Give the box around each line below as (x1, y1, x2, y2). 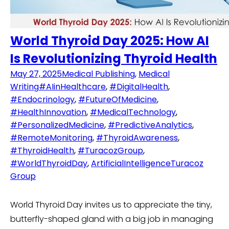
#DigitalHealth (109, 81, 168, 93)
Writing (10, 81, 39, 93)
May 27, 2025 (10, 68, 62, 80)
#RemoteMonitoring (10, 132, 93, 144)
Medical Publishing (62, 68, 135, 80)
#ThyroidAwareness (96, 132, 178, 144)
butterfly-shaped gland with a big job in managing (10, 213, 213, 225)
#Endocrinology (10, 94, 75, 106)
